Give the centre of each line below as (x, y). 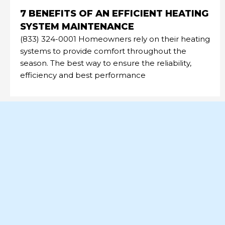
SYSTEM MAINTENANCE (77, 26)
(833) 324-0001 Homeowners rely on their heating (115, 39)
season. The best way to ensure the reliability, (106, 63)
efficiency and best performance (83, 75)
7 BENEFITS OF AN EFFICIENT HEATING (114, 13)
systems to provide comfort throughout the (103, 51)
